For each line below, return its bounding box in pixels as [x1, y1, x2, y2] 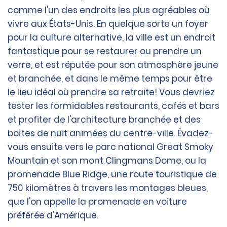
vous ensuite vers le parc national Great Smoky [8, 141, 213, 154]
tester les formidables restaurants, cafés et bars [8, 100, 219, 112]
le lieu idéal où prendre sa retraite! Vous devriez [8, 86, 215, 99]
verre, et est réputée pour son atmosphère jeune [8, 59, 218, 71]
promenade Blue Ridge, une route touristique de [8, 168, 217, 181]
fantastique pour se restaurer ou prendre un [8, 45, 202, 58]
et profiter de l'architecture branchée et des [8, 113, 201, 126]
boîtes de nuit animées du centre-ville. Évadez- [8, 127, 213, 140]
